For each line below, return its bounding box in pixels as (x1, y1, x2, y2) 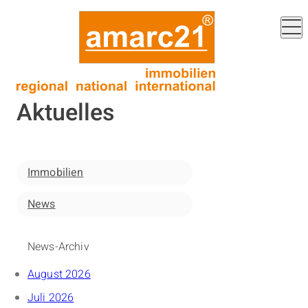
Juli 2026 (27, 289, 74, 306)
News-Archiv (27, 238, 89, 255)
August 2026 (27, 265, 91, 283)
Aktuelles (16, 95, 115, 130)
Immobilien (27, 164, 84, 181)
